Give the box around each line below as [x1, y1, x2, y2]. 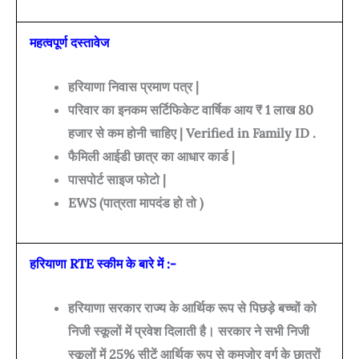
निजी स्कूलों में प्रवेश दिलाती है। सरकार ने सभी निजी [68, 322, 309, 339]
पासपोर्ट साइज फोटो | [68, 171, 166, 188]
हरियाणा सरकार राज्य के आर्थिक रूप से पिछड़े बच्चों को [68, 299, 317, 316]
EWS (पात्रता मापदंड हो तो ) [68, 194, 204, 211]
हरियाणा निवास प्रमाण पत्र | [68, 78, 199, 95]
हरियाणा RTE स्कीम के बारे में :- [30, 256, 176, 272]
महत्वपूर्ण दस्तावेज [30, 34, 109, 51]
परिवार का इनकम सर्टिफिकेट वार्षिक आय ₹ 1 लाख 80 [68, 101, 313, 118]
